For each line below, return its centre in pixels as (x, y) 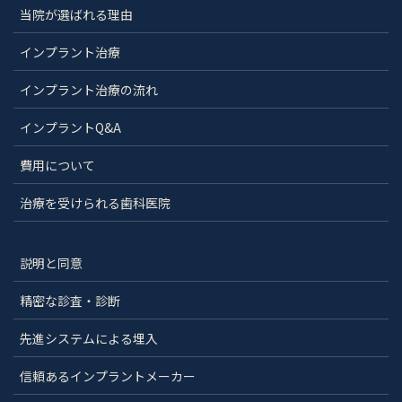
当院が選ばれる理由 (76, 14)
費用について (57, 165)
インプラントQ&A (70, 127)
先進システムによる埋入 (89, 338)
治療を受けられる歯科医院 (95, 202)
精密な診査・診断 (70, 300)
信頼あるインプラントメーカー (108, 376)
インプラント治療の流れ (89, 89)
